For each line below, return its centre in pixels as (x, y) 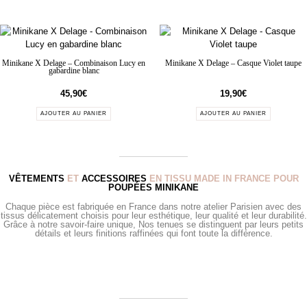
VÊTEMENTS (36, 179)
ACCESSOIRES (114, 179)
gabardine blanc (74, 71)
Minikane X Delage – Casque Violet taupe (233, 64)
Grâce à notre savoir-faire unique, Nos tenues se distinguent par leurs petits (153, 225)
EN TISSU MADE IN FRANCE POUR (222, 179)
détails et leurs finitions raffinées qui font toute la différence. (153, 234)
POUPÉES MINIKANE (153, 188)
